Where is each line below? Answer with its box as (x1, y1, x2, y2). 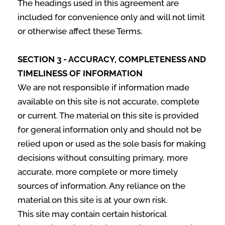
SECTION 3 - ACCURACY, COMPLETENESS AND (18, 54, 206, 64)
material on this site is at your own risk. (18, 195, 167, 205)
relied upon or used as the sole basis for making (18, 139, 206, 149)
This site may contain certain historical (18, 209, 166, 219)
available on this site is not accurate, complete (18, 96, 199, 106)
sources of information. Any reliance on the (18, 181, 185, 191)
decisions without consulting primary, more (18, 153, 188, 163)
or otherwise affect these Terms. (18, 26, 142, 36)
